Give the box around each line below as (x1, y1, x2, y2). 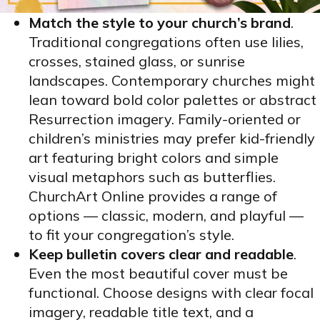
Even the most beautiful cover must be (29, 264, 288, 283)
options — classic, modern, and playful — (29, 206, 304, 225)
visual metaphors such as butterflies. (29, 168, 276, 186)
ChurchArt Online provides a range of (29, 187, 277, 206)
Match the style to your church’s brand (29, 14, 291, 32)
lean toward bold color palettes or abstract (29, 91, 316, 109)
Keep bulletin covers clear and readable (29, 245, 294, 264)
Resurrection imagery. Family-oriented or (29, 110, 301, 129)
